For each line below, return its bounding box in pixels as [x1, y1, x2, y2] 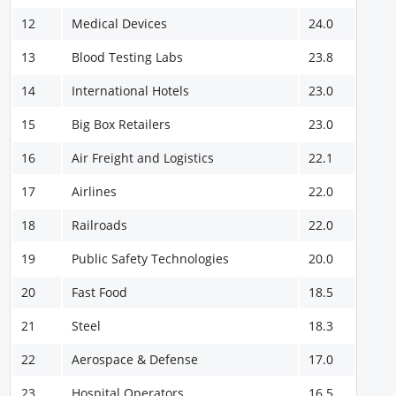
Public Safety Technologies [72, 249, 230, 267]
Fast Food [72, 283, 128, 301]
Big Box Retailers [72, 115, 171, 133]
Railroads [72, 216, 128, 233]
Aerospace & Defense [72, 350, 199, 368]
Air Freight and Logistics [72, 148, 215, 166]
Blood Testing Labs [72, 48, 184, 65]
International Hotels [72, 81, 190, 99]
